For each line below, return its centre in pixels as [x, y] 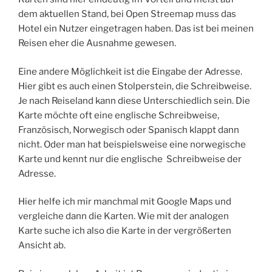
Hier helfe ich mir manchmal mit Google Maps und [125, 202]
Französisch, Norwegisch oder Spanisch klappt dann [129, 130]
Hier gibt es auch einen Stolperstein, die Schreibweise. [135, 86]
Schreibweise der [204, 159]
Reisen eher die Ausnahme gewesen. [97, 43]
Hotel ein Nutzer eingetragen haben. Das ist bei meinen [136, 29]
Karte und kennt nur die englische [90, 159]
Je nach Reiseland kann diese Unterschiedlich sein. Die [134, 100]
